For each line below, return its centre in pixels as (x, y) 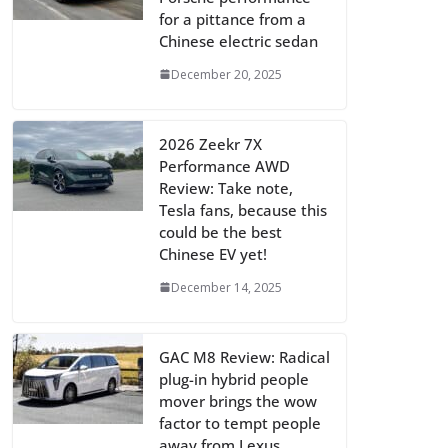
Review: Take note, (226, 187)
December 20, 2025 (226, 74)
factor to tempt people (240, 422)
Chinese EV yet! (213, 253)
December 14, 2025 (226, 287)
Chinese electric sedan (238, 40)
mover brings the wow (238, 400)
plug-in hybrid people (234, 378)
